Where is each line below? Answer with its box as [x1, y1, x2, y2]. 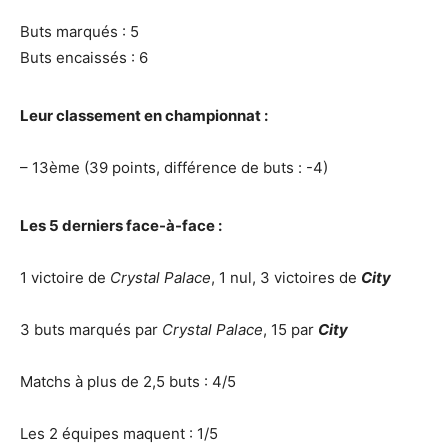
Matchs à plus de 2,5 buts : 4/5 [20, 372, 236, 391]
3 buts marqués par [20, 320, 162, 339]
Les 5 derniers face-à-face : [20, 216, 222, 235]
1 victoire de [20, 268, 110, 287]
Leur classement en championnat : [20, 106, 268, 125]
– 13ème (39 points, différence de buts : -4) [20, 158, 328, 177]
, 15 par [263, 320, 318, 339]
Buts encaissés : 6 [20, 48, 148, 67]
